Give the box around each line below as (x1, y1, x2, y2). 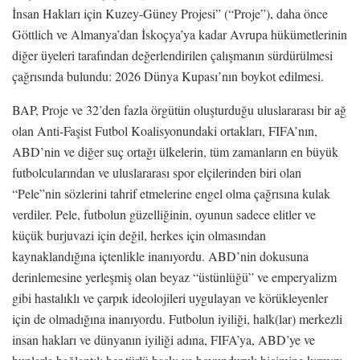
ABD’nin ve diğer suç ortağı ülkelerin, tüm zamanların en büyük (12, 142, 338, 160)
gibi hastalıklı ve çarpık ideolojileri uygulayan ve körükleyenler (12, 288, 328, 306)
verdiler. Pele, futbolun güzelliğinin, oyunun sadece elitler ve (12, 205, 316, 223)
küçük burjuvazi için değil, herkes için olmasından (12, 226, 266, 243)
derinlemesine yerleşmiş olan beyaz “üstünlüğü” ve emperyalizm (12, 268, 337, 285)
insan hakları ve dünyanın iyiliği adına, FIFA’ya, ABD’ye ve (12, 330, 315, 348)
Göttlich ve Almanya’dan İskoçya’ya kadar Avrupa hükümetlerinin (12, 25, 347, 43)
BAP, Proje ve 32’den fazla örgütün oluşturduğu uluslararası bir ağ (12, 100, 346, 118)
